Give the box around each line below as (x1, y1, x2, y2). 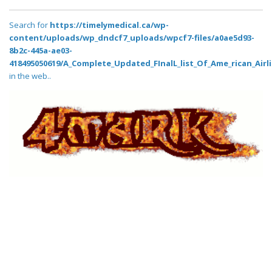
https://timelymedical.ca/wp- (50, 19, 169, 31)
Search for (9, 19, 50, 31)
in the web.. (9, 70, 51, 82)
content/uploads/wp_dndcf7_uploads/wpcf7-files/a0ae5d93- (9, 32, 254, 44)
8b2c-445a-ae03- (9, 45, 72, 56)
